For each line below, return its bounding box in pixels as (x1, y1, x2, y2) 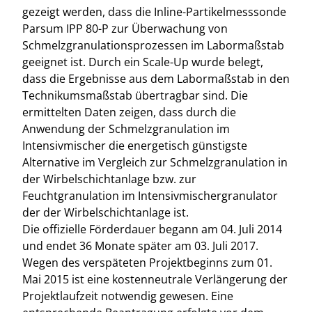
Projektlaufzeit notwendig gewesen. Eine (22, 288, 233, 304)
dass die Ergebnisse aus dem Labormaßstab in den (22, 71, 290, 86)
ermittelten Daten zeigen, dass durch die (22, 104, 236, 120)
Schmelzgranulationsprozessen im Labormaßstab (22, 38, 284, 53)
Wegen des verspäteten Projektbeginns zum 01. (22, 255, 272, 270)
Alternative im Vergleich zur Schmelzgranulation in (22, 155, 288, 170)
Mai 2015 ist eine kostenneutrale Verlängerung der (22, 272, 288, 287)
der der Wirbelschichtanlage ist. (22, 205, 189, 220)
